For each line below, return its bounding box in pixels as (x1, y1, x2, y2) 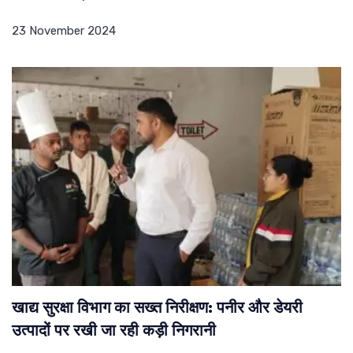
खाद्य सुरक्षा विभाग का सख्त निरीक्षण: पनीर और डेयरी (12, 302, 303, 317)
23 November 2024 (12, 23, 116, 38)
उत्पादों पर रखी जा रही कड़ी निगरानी (12, 325, 216, 340)
